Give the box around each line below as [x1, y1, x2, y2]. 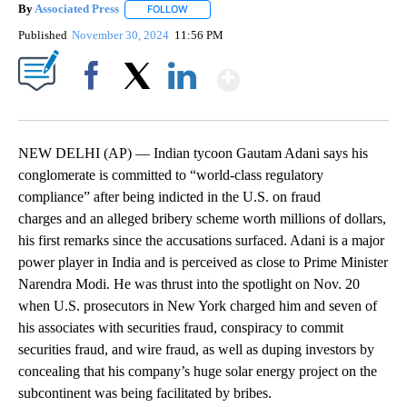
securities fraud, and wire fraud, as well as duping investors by [18, 341, 374, 357]
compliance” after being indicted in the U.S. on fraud [18, 188, 321, 204]
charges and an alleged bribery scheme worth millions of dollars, [18, 210, 386, 226]
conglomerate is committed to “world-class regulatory [18, 166, 323, 183]
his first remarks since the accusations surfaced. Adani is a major [18, 232, 384, 248]
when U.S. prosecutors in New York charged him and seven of [18, 297, 377, 313]
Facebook [70, 99, 120, 114]
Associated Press [35, 2, 119, 16]
